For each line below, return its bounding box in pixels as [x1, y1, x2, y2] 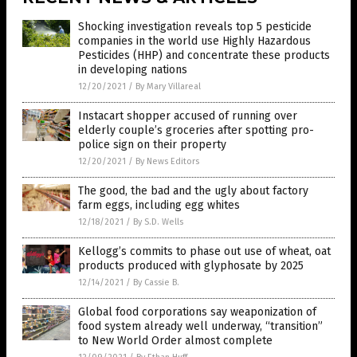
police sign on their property [78, 137, 226, 151]
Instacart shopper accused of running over [78, 108, 297, 123]
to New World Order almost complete [78, 333, 273, 347]
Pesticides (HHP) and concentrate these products [78, 48, 330, 62]
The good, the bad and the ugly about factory [78, 183, 308, 198]
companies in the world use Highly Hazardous [78, 33, 311, 48]
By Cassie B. [133, 277, 179, 288]
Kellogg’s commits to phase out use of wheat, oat [78, 244, 331, 258]
